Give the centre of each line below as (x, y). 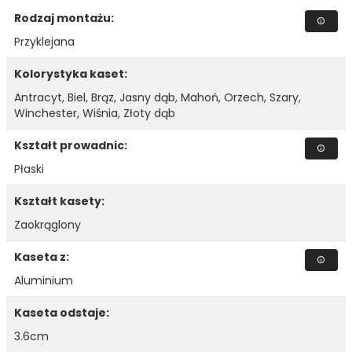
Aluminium (44, 281)
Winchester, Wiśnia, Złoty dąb (95, 114)
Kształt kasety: (60, 202)
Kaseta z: (43, 257)
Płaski (29, 169)
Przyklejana (44, 42)
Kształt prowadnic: (72, 146)
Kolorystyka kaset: (72, 74)
